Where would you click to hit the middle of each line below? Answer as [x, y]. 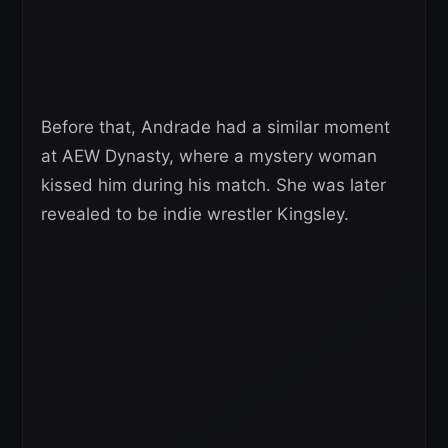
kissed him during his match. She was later [213, 185]
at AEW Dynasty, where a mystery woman [209, 156]
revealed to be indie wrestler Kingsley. [195, 214]
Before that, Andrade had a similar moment [215, 127]
